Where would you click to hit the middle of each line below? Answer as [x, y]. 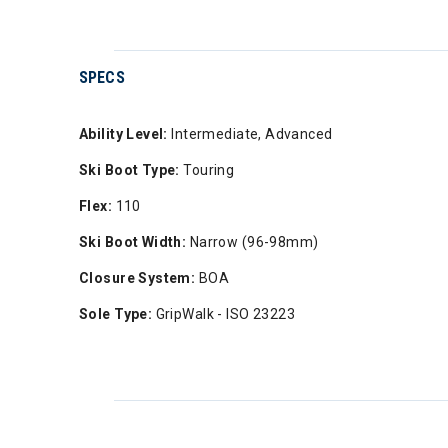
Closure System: [137, 278]
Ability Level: [123, 134]
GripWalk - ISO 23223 [224, 314]
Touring [207, 170]
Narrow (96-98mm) [252, 242]
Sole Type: [116, 314]
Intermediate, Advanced [250, 134]
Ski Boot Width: [133, 242]
